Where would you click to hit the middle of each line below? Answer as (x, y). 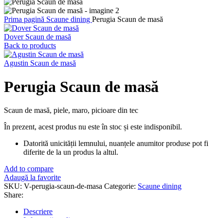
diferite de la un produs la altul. (71, 152)
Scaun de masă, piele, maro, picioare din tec (71, 110)
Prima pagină (25, 19)
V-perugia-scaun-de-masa (64, 186)
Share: (14, 195)
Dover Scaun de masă (37, 36)
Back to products (30, 45)
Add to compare (29, 169)
